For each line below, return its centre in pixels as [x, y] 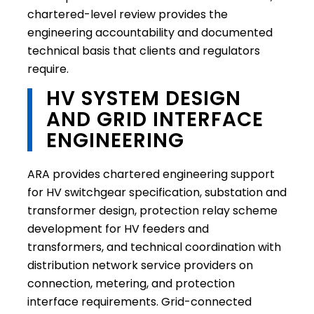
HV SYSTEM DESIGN [143, 98]
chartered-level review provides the [127, 15]
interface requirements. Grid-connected [139, 301]
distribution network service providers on [140, 265]
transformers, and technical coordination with [154, 247]
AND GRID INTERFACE [155, 119]
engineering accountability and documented [150, 33]
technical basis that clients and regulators [143, 51]
